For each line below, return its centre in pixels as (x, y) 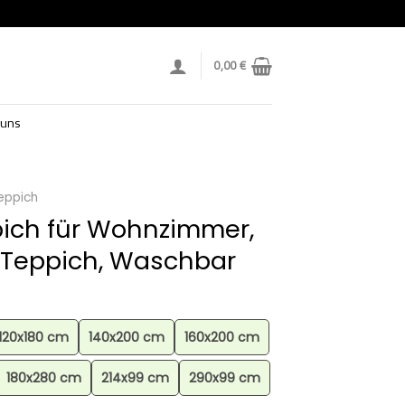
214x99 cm (135, 378)
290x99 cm (225, 378)
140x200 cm (127, 337)
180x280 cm (44, 378)
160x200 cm (222, 337)
